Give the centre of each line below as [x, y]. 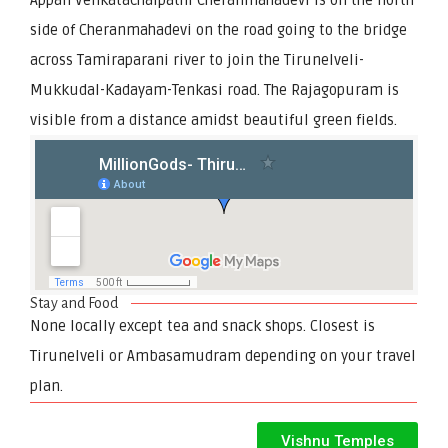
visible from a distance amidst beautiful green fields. [213, 119]
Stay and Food [74, 302]
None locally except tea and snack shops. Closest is [202, 325]
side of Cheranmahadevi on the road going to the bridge [218, 29]
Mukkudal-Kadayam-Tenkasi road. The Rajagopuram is [214, 89]
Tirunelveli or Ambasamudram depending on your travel [223, 355]
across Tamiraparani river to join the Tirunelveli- [197, 59]
